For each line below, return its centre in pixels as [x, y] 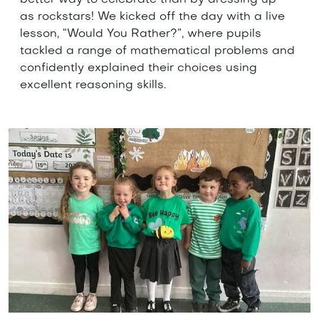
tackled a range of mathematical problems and [157, 51]
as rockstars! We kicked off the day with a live [152, 17]
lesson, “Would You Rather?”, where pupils [141, 34]
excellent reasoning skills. [93, 85]
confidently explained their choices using [138, 68]
